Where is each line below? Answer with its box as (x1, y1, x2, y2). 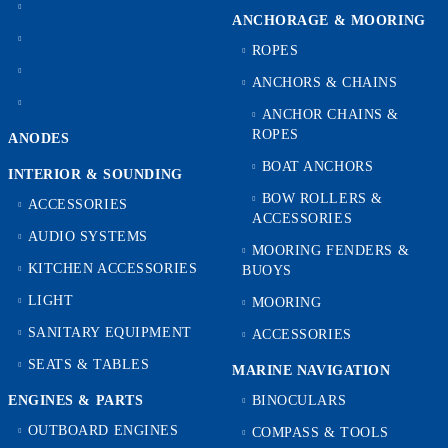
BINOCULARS (251, 393, 347, 408)
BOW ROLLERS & (261, 191, 383, 206)
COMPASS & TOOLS (251, 425, 389, 440)
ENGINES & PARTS (8, 393, 144, 408)
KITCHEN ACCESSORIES (27, 261, 198, 276)
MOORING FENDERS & (251, 243, 410, 258)
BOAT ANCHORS (261, 159, 374, 174)
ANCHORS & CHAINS (251, 75, 398, 90)
